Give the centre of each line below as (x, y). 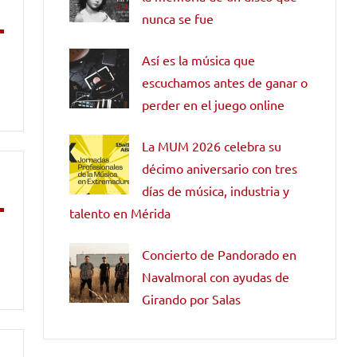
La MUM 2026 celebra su (212, 145)
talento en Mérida (120, 212)
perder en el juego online (213, 104)
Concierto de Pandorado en (219, 254)
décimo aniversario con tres (220, 168)
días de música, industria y (216, 190)
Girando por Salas (191, 298)
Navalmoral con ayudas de (216, 276)
